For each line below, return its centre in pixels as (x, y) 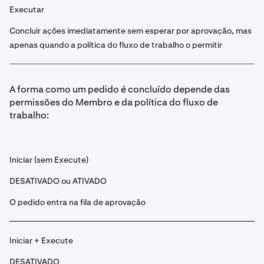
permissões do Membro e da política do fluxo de (114, 102)
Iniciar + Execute (41, 240)
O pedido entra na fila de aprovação (77, 202)
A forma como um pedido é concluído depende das (120, 89)
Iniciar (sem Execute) (49, 160)
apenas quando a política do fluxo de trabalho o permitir (116, 45)
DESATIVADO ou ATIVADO (58, 181)
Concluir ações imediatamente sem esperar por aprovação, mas (131, 31)
